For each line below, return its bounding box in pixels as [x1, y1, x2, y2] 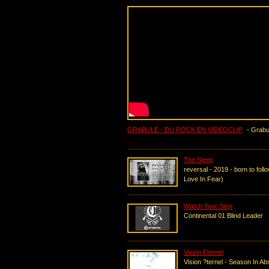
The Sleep [184, 156, 213, 163]
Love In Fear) [184, 175, 223, 183]
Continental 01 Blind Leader [184, 212, 263, 219]
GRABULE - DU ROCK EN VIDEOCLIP [127, 126, 243, 133]
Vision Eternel [184, 249, 223, 256]
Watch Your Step [184, 202, 232, 210]
